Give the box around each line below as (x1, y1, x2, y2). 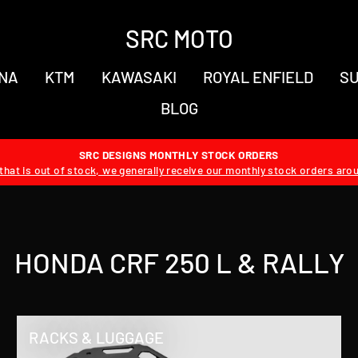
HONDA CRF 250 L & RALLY (14, 245, 344, 279)
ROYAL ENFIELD (202, 66, 313, 86)
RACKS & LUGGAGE (28, 328, 164, 347)
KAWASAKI (101, 66, 177, 86)
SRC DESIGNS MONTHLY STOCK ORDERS (79, 148, 279, 161)
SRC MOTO (125, 24, 233, 53)
